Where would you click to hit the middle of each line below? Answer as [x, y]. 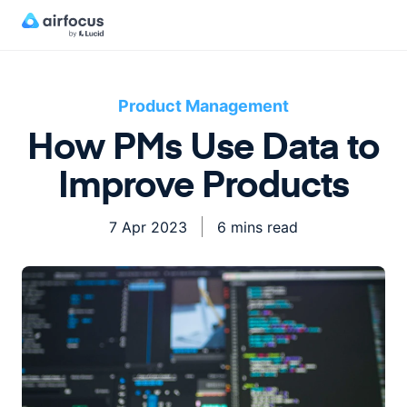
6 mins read [258, 227]
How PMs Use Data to [203, 144]
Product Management [203, 106]
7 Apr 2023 [148, 227]
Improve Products [203, 182]
